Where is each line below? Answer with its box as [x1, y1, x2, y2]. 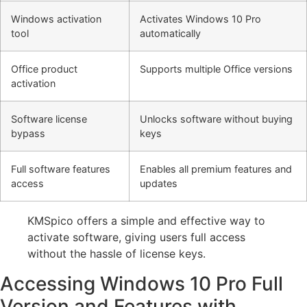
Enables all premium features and [140, 162, 292, 175]
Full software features [11, 162, 110, 175]
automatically [140, 27, 201, 39]
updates [140, 177, 177, 189]
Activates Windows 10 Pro [140, 12, 261, 25]
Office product [11, 62, 77, 75]
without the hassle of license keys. [27, 246, 206, 260]
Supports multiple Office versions [140, 62, 293, 75]
